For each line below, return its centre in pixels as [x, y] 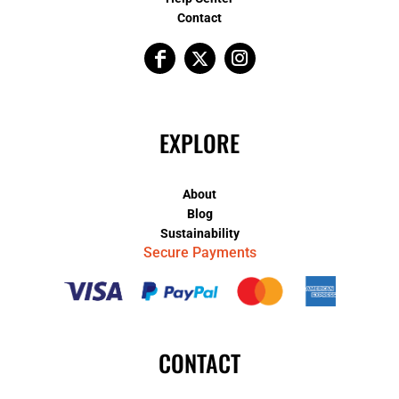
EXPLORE [199, 143]
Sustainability [199, 233]
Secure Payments [199, 252]
